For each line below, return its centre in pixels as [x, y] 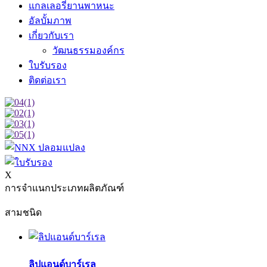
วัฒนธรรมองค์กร [89, 50]
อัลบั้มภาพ [50, 21]
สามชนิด [23, 212]
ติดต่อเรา [47, 80]
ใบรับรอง [48, 65]
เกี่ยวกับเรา [51, 35]
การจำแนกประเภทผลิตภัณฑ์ [64, 188]
